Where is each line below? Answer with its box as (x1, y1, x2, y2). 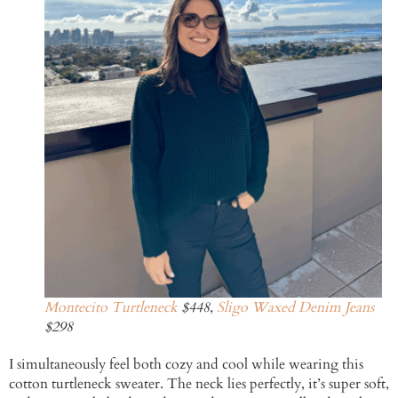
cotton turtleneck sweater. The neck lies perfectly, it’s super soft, (9, 373, 389, 394)
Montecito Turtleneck (44, 297, 178, 317)
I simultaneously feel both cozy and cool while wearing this (9, 354, 363, 374)
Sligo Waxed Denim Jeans (217, 297, 374, 317)
